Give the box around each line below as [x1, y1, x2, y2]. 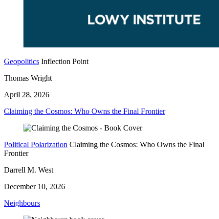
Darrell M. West [4, 165, 53, 174]
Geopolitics [4, 57, 39, 66]
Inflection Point [41, 57, 88, 66]
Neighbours [4, 198, 40, 207]
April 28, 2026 [4, 90, 49, 99]
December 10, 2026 [4, 182, 65, 191]
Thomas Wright [4, 73, 52, 82]
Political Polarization [4, 140, 67, 149]
